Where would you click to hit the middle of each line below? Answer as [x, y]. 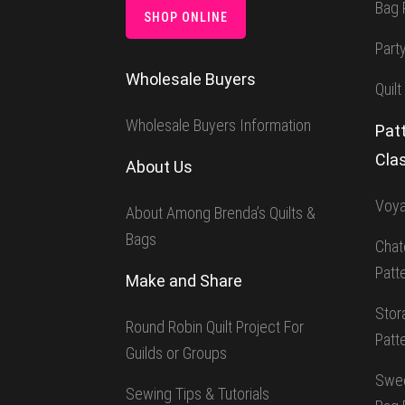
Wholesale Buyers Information [219, 126]
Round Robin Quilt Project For [215, 327]
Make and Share [184, 281]
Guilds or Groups [177, 353]
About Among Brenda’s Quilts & [221, 213]
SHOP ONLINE [186, 18]
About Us [160, 167]
